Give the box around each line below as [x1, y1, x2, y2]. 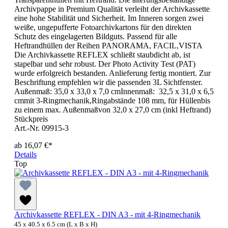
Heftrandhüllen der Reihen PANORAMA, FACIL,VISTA [14, 41, 202, 50]
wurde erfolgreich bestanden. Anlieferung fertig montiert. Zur [14, 69, 211, 78]
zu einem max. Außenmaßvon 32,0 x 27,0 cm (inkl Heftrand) [14, 105, 211, 115]
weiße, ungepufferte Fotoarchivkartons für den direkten [14, 23, 191, 32]
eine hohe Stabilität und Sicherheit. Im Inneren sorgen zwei [14, 14, 204, 23]
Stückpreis [14, 115, 48, 124]
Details [14, 150, 37, 159]
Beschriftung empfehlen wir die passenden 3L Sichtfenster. [14, 78, 203, 87]
